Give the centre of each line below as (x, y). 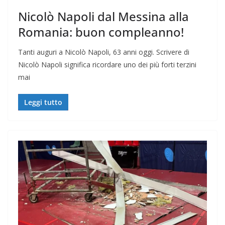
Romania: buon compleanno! (101, 32)
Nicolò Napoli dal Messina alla (103, 16)
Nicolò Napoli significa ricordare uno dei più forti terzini (107, 64)
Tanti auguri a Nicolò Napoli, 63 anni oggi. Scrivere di (104, 52)
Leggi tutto (43, 102)
